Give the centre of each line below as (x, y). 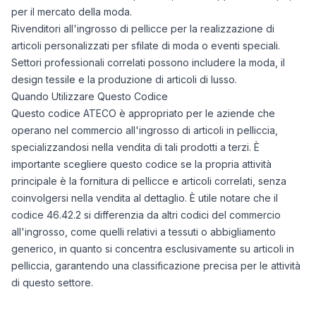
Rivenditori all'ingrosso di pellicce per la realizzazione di (143, 29)
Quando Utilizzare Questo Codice (90, 96)
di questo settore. (52, 282)
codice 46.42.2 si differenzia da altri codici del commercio (146, 215)
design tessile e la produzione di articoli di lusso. (124, 79)
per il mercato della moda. (72, 12)
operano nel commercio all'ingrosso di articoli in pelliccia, (145, 130)
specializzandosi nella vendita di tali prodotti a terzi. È (135, 147)
